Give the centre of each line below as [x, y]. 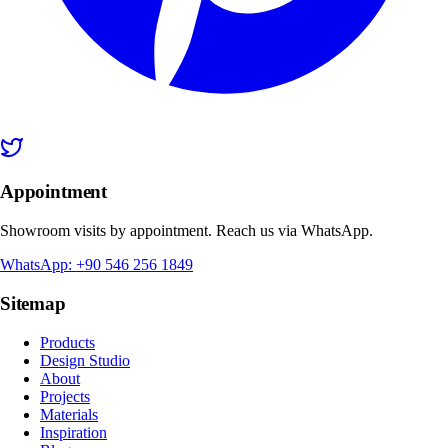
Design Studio [85, 360]
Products [67, 342]
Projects [65, 396]
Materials [69, 414]
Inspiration [73, 432]
